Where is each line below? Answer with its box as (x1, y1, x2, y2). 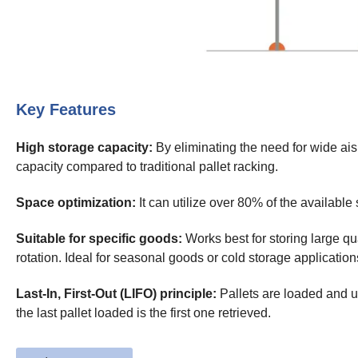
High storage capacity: (16, 141, 153, 155)
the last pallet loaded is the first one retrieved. (16, 306, 271, 320)
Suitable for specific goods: (16, 232, 182, 246)
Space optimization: (16, 196, 136, 210)
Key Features (16, 101, 116, 119)
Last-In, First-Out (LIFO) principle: (16, 287, 217, 301)
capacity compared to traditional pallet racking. (16, 160, 278, 174)
